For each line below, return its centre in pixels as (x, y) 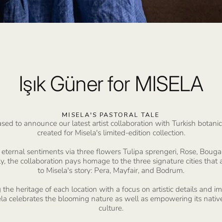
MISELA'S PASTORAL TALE (111, 114)
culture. (111, 208)
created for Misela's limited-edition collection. (111, 132)
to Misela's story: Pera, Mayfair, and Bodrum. (111, 170)
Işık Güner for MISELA (111, 83)
